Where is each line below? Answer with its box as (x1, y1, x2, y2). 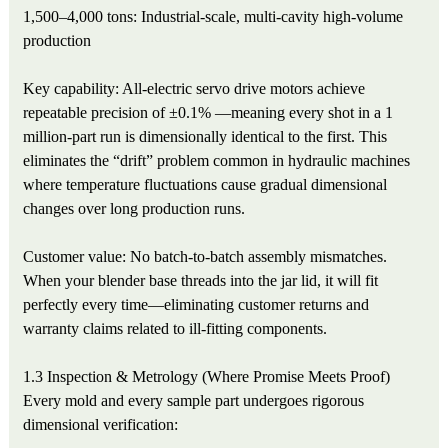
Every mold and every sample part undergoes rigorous (23, 392, 365, 410)
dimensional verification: (23, 416, 179, 434)
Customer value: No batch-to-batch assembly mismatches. (23, 248, 388, 266)
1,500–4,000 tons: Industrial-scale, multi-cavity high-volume (23, 8, 404, 26)
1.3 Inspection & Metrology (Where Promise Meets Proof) (23, 368, 391, 386)
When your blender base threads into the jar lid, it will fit (23, 272, 379, 290)
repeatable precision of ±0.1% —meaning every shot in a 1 (23, 104, 394, 122)
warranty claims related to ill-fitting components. (23, 320, 328, 338)
